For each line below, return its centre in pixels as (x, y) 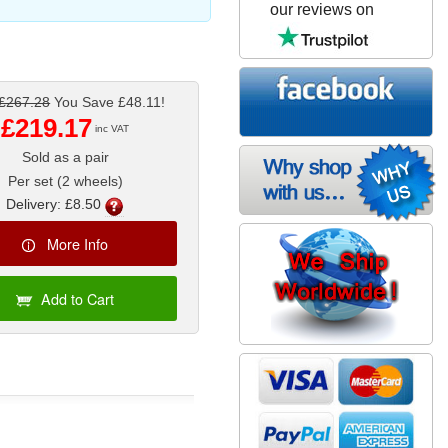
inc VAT (111, 129)
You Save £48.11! (108, 102)
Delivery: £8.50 (54, 204)
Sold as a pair (65, 157)
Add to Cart (78, 298)
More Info (78, 243)
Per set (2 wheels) (65, 181)
